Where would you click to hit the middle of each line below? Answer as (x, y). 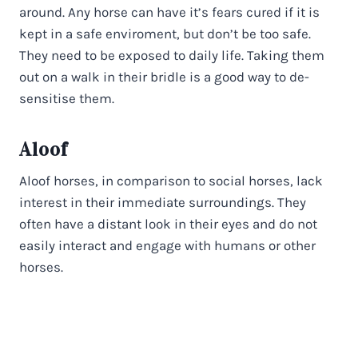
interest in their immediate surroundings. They (163, 202)
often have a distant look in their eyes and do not (168, 223)
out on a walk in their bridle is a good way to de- (164, 76)
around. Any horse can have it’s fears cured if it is (169, 12)
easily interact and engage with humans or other (167, 245)
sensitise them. (67, 98)
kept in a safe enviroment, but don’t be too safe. (165, 33)
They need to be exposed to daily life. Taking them (172, 55)
